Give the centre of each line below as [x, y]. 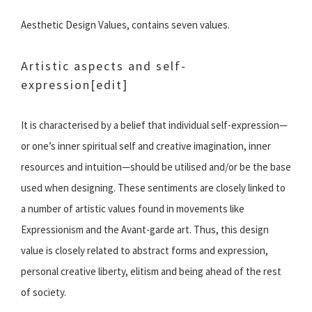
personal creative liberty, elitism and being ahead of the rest [151, 272]
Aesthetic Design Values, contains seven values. [125, 25]
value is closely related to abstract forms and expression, [145, 251]
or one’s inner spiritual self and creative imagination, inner [146, 146]
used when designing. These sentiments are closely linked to [153, 188]
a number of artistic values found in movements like [133, 209]
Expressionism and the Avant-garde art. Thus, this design [145, 230]
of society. [44, 292]
